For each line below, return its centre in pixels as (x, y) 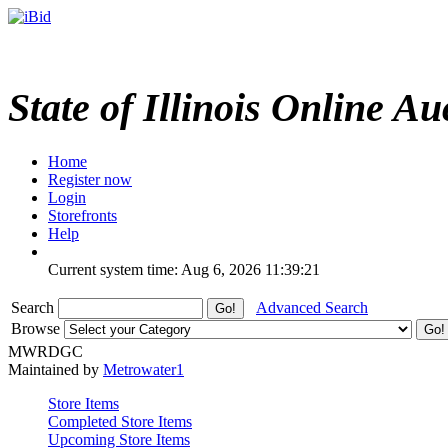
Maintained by (55, 369)
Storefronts (82, 215)
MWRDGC (45, 351)
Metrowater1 (143, 369)
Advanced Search (312, 307)
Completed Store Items (120, 421)
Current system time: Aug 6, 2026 (154, 269)
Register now (90, 179)
